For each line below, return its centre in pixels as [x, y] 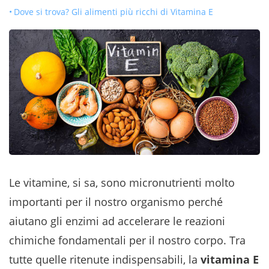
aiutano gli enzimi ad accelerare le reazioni [117, 221]
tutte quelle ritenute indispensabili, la [105, 259]
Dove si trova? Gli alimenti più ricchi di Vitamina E [113, 12]
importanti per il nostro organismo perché [116, 202]
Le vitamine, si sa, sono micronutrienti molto [122, 183]
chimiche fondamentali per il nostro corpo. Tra [127, 240]
